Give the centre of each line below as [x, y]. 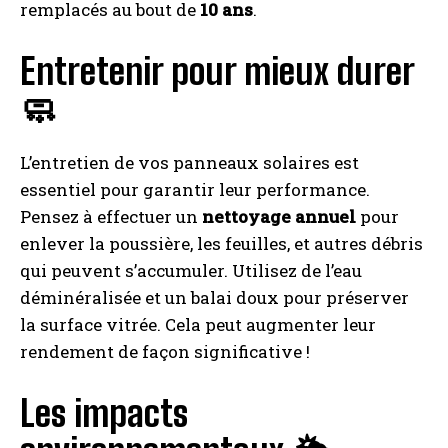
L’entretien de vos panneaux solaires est [189, 163]
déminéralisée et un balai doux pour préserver [214, 298]
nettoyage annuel [279, 217]
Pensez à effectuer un [111, 217]
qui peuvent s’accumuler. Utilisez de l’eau [191, 271]
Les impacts [104, 414]
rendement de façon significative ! [165, 352]
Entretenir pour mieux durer [217, 72]
